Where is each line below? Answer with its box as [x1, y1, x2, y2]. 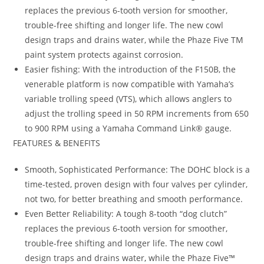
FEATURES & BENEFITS [13, 137, 101, 148]
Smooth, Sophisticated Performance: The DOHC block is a [25, 163, 250, 175]
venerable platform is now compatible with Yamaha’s [25, 78, 235, 90]
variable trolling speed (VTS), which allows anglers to [25, 93, 232, 104]
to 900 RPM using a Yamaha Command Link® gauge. [25, 122, 232, 134]
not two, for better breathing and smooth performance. [25, 193, 243, 204]
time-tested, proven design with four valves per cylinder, [25, 178, 248, 190]
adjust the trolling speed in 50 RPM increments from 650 [25, 107, 249, 119]
